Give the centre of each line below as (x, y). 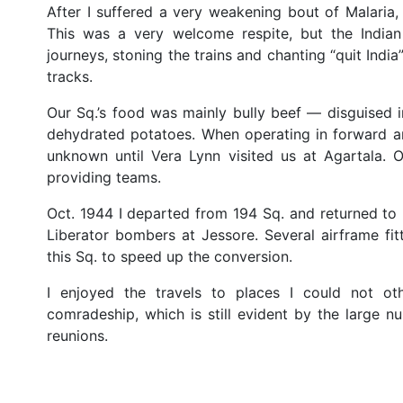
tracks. (70, 76)
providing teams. (104, 177)
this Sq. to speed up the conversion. (170, 256)
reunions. (77, 336)
